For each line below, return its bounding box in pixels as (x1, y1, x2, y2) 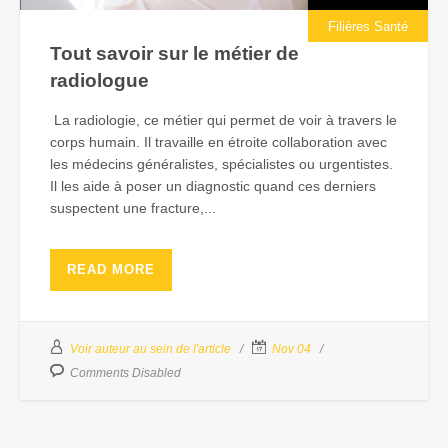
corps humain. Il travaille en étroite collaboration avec (50, 134, 387, 151)
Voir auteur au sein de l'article (70, 342, 231, 357)
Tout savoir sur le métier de (50, 43, 299, 65)
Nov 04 (272, 342, 311, 357)
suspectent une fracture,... (50, 200, 216, 217)
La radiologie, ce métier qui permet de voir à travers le (50, 112, 397, 129)
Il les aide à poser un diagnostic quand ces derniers (50, 178, 376, 195)
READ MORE (67, 262, 155, 278)
